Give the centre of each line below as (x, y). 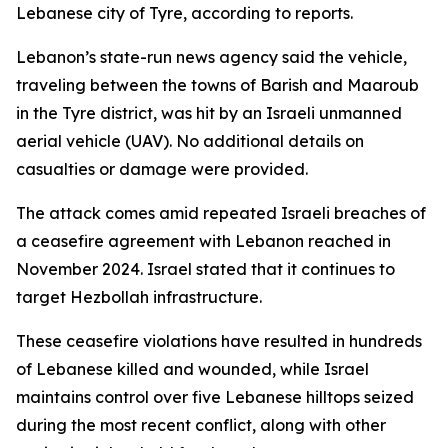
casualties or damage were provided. (162, 169)
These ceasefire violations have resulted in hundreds (219, 341)
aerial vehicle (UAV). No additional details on (190, 141)
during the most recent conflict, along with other (201, 425)
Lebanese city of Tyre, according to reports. (184, 13)
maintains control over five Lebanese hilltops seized (215, 397)
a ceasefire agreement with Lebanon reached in (203, 241)
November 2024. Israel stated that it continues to (205, 269)
